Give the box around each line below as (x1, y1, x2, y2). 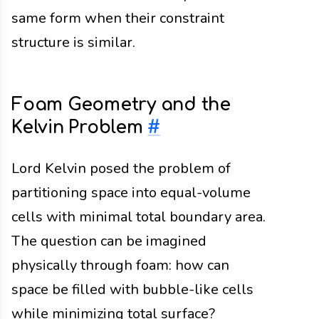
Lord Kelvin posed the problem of (11, 158, 231, 178)
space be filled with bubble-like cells (11, 279, 253, 299)
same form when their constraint (11, 8, 224, 28)
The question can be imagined (11, 231, 206, 251)
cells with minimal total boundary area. (11, 206, 266, 226)
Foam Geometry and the (11, 95, 231, 115)
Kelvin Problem (11, 117, 148, 138)
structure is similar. (11, 32, 135, 52)
